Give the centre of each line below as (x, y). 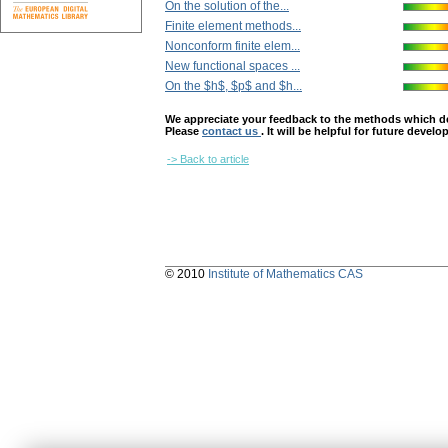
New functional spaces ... (232, 66)
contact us (231, 131)
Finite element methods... (233, 26)
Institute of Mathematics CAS (285, 274)
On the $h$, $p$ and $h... (233, 86)
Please (183, 131)
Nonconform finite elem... (232, 46)
